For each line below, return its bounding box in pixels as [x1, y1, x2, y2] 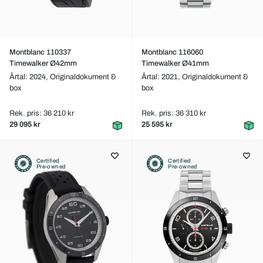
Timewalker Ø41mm [141, 59, 209, 68]
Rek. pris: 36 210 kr [9, 109, 74, 117]
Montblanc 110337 [9, 48, 71, 56]
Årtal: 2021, [141, 73, 182, 81]
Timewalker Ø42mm [9, 59, 77, 68]
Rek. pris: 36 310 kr [141, 109, 206, 117]
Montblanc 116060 [141, 48, 203, 56]
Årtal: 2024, [9, 73, 50, 81]
